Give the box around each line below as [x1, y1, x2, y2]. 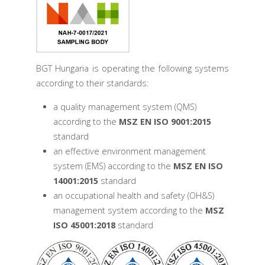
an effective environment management [53, 145, 206, 157]
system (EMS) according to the [53, 160, 173, 172]
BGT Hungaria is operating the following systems [35, 63, 230, 75]
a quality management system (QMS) [53, 101, 196, 112]
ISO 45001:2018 [53, 219, 115, 231]
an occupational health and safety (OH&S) [53, 189, 214, 201]
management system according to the [53, 204, 205, 216]
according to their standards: [35, 77, 148, 89]
